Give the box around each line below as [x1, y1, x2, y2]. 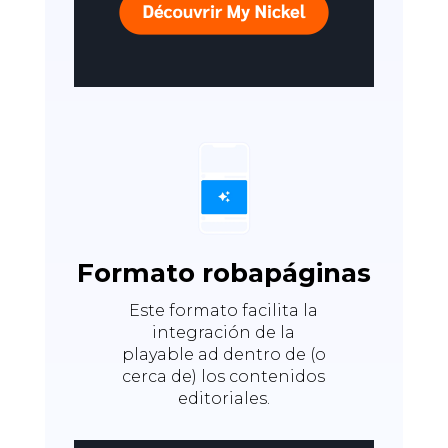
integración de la [152, 322, 296, 342]
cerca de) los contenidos [122, 366, 326, 386]
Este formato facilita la [129, 300, 319, 320]
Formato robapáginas [76, 256, 371, 289]
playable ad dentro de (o [121, 344, 326, 364]
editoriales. [177, 388, 270, 408]
